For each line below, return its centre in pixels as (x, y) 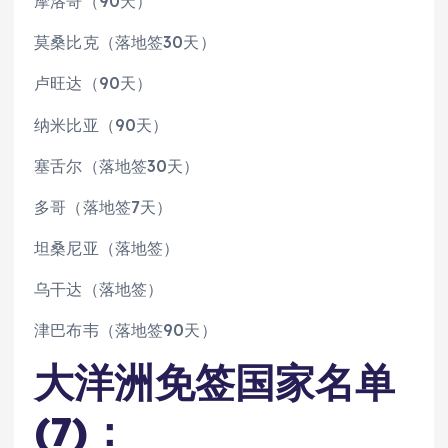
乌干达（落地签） (99, 288)
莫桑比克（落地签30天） (125, 42)
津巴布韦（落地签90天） (125, 329)
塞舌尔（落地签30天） (117, 165)
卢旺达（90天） (93, 83)
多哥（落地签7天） (103, 206)
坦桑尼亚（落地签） (107, 247)
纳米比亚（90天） (101, 124)
